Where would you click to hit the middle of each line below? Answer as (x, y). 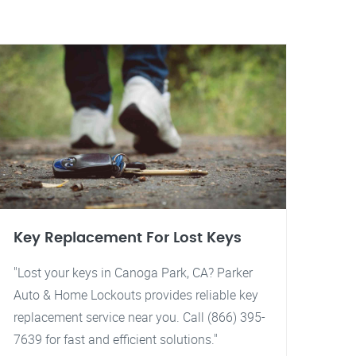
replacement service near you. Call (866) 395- (139, 317)
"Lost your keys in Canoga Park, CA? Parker (133, 273)
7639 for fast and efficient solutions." (116, 339)
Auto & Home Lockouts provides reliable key (136, 295)
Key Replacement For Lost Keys (128, 238)
